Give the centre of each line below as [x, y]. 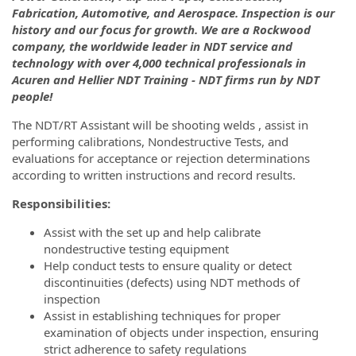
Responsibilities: [61, 203]
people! [32, 96]
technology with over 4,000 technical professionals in [159, 63]
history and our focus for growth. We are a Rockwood [161, 29]
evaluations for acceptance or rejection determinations [161, 158]
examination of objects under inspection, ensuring [181, 332]
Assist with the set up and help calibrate [152, 232]
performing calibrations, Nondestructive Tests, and [150, 141]
